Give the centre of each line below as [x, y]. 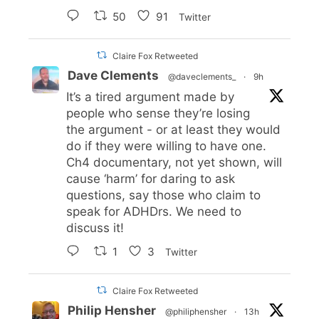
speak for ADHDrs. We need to [154, 211]
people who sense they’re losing [158, 113]
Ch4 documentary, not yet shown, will [174, 162]
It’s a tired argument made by [150, 96]
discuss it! [95, 228]
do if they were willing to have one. [166, 146]
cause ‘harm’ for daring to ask [151, 178]
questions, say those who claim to [163, 195]
